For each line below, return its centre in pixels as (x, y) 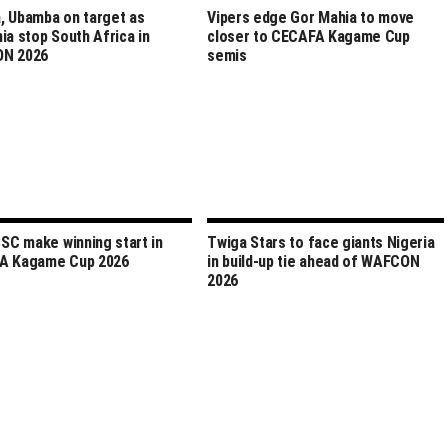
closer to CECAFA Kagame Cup (308, 36)
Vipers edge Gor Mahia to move (311, 17)
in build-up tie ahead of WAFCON (313, 261)
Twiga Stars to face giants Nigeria (321, 242)
